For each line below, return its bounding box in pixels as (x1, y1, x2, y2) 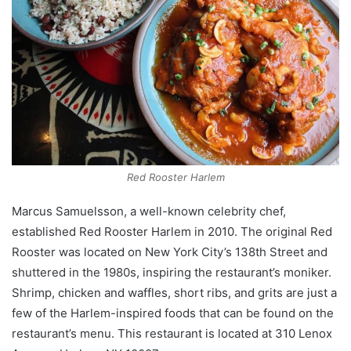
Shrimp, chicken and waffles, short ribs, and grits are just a (12, 284, 337, 300)
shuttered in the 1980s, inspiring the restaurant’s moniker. (12, 264, 331, 280)
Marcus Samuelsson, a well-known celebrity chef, (12, 203, 286, 219)
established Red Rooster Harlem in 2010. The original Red (12, 223, 332, 239)
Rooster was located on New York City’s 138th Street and (12, 244, 327, 259)
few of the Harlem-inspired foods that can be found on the (12, 305, 334, 320)
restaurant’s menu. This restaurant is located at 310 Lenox (12, 325, 332, 341)
